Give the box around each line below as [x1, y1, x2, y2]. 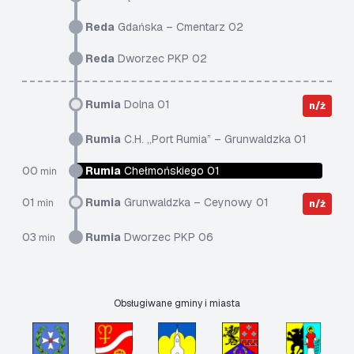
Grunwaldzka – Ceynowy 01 [121, 195, 269, 209]
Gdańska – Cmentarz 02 [115, 20, 243, 34]
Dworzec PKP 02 [115, 51, 207, 66]
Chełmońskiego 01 [121, 164, 220, 178]
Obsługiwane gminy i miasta [114, 297, 240, 310]
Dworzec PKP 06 [121, 230, 213, 244]
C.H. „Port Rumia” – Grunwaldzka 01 [121, 132, 307, 146]
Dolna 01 [121, 97, 170, 111]
